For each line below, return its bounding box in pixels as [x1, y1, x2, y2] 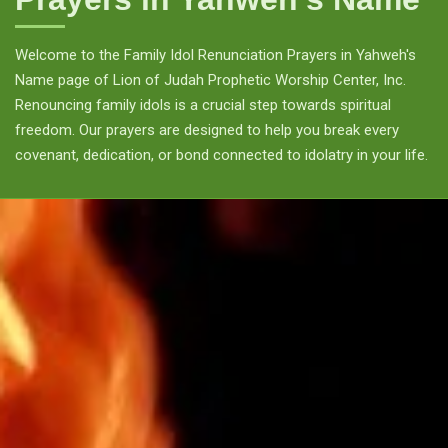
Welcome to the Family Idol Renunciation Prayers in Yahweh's [15, 46, 416, 64]
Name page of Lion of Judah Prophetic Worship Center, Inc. [15, 71, 406, 89]
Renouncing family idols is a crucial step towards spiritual [15, 96, 391, 114]
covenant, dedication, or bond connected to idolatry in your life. [15, 146, 428, 164]
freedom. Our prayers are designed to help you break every [15, 121, 399, 139]
